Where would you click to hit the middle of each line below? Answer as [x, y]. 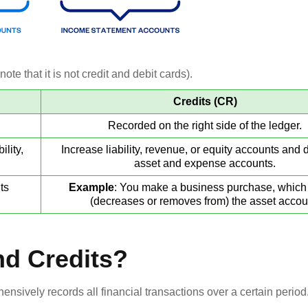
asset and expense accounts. [205, 163]
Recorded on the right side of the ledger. [205, 125]
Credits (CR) [205, 101]
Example [91, 187]
